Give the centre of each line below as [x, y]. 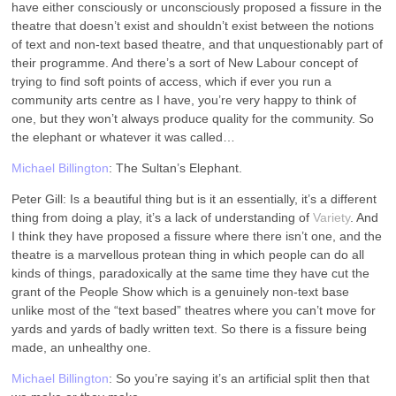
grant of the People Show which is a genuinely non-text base [181, 291]
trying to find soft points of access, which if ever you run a [172, 81]
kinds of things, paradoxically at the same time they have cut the [191, 273]
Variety [332, 217]
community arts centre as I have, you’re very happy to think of [184, 99]
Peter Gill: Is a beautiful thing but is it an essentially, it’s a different [194, 198]
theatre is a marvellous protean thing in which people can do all [188, 254]
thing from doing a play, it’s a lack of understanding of [163, 217]
